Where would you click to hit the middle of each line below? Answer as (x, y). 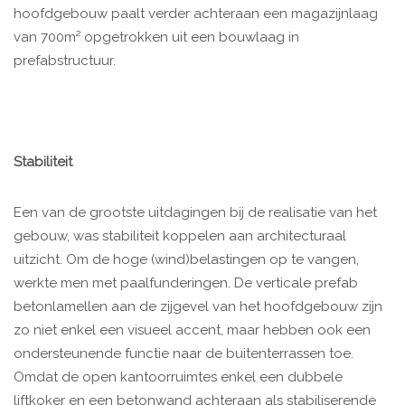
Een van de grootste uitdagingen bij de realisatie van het (195, 213)
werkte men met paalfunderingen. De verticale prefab (186, 283)
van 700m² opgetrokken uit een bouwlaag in (156, 38)
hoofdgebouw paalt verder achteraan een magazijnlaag (196, 14)
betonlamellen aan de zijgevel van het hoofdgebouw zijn (198, 307)
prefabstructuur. (65, 61)
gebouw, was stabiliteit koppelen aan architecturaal (180, 236)
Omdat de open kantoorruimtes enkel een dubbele (178, 377)
